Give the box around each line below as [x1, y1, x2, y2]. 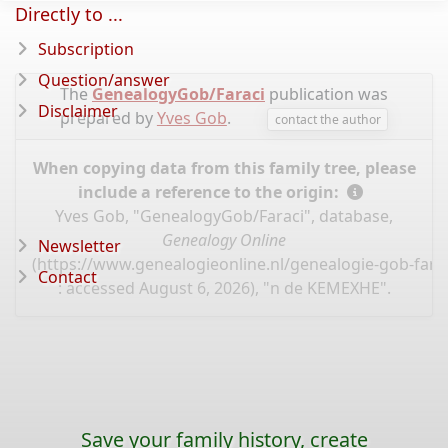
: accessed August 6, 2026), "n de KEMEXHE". [57, 277, 391, 300]
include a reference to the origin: [77, 181, 343, 204]
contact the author [274, 110, 381, 128]
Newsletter [38, 235, 121, 257]
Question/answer [38, 69, 170, 91]
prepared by [59, 107, 157, 129]
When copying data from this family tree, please [32, 157, 416, 180]
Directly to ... [15, 2, 123, 26]
